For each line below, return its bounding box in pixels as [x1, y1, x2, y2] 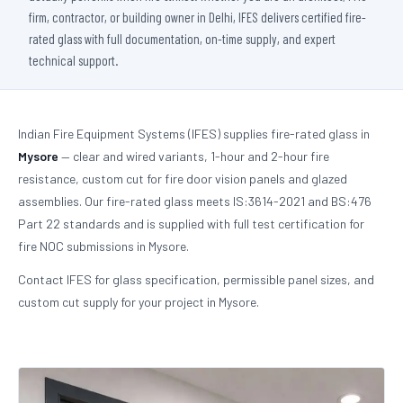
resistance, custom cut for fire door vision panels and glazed [18, 171, 347, 186]
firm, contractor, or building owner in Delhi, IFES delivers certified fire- [29, 9, 366, 25]
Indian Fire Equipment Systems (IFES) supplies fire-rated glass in [18, 126, 370, 141]
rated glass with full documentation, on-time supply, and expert [29, 31, 336, 47]
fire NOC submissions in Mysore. [18, 238, 189, 254]
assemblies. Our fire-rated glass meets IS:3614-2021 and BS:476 [18, 193, 372, 209]
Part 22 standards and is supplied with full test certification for [18, 216, 364, 231]
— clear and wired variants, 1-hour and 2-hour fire [58, 148, 329, 164]
